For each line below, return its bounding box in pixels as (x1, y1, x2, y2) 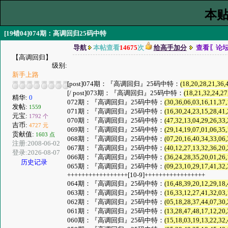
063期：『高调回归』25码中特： (67, 189, 165, 196)
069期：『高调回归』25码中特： (67, 126, 165, 133)
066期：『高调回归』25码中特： (67, 153, 165, 161)
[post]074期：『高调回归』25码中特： (67, 80, 181, 88)
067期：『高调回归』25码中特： (67, 144, 165, 152)
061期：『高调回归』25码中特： (67, 207, 165, 215)
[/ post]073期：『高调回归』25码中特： (67, 89, 184, 97)
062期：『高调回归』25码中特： (67, 198, 165, 206)
